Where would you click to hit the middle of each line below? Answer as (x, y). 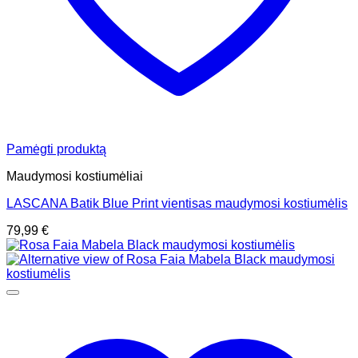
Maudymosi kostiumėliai (75, 177)
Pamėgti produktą (56, 149)
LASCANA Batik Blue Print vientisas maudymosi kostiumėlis (177, 204)
